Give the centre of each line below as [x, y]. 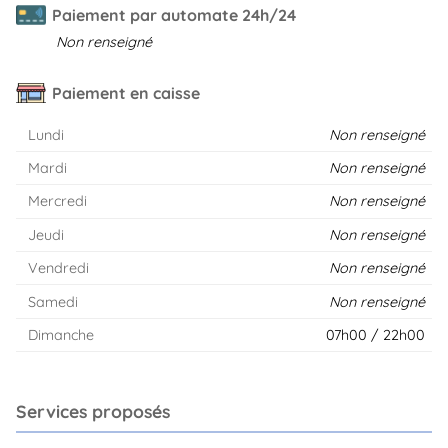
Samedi [52, 301]
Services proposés [93, 411]
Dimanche [60, 334]
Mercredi [57, 201]
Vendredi [58, 268]
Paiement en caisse [126, 92]
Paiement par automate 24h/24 [174, 15]
